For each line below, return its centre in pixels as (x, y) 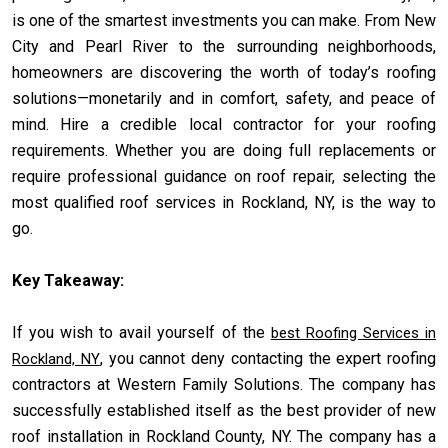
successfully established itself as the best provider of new (224, 410)
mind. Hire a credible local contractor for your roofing (224, 124)
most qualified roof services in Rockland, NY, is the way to (224, 202)
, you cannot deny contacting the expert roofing (267, 358)
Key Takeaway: (68, 280)
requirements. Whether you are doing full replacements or (224, 150)
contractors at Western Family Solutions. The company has (224, 384)
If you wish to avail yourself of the (141, 332)
